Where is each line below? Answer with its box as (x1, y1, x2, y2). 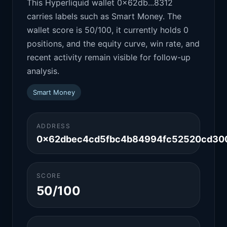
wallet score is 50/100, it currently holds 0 (27, 25, 188, 35)
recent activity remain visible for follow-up (27, 52, 191, 62)
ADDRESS (36, 122, 71, 130)
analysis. (27, 66, 59, 76)
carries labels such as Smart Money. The (27, 11, 181, 21)
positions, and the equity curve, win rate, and (27, 39, 200, 49)
